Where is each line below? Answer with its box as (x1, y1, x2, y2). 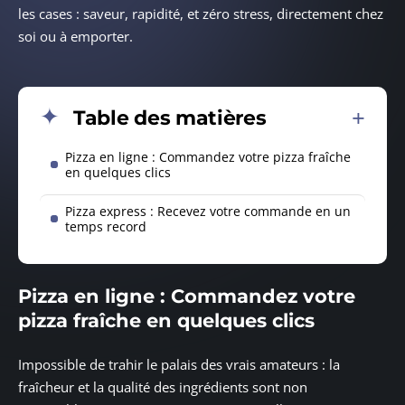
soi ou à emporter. (18, 27, 133, 46)
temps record (65, 217, 146, 235)
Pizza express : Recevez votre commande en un (65, 202, 351, 220)
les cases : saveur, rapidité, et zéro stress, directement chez (18, 5, 383, 24)
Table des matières (73, 105, 267, 130)
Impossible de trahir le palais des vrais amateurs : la (18, 354, 340, 373)
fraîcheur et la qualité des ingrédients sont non (18, 377, 307, 396)
